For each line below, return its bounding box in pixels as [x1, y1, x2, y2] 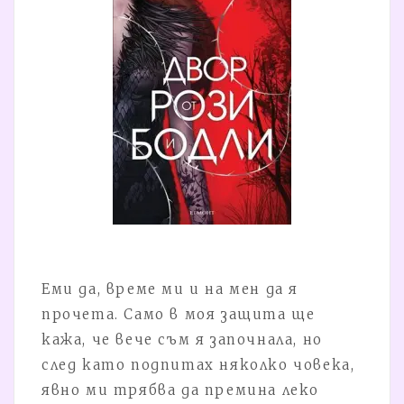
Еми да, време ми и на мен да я [41, 280, 299, 298]
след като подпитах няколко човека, [41, 355, 355, 373]
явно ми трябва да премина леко [41, 381, 319, 399]
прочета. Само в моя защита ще [41, 305, 316, 323]
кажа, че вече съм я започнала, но [41, 330, 323, 348]
